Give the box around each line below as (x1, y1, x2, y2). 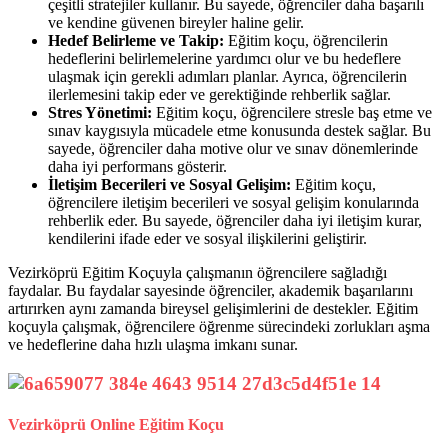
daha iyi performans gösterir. (48, 158, 227, 176)
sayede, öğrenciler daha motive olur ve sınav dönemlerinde (48, 140, 418, 158)
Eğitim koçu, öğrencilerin (224, 32, 388, 50)
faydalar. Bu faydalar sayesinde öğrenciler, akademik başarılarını (8, 282, 413, 300)
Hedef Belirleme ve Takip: (48, 32, 224, 50)
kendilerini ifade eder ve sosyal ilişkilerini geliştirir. (48, 230, 367, 248)
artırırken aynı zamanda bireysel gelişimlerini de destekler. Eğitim (8, 300, 418, 318)
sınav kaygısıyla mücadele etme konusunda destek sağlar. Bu (48, 122, 431, 140)
